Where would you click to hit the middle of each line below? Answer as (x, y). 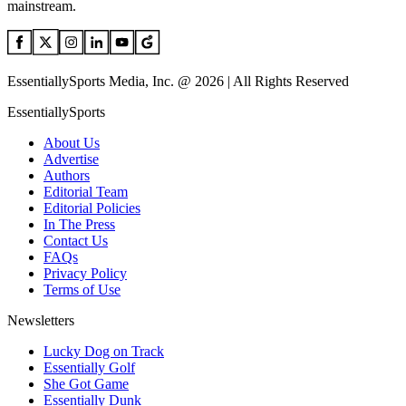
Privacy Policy (85, 274)
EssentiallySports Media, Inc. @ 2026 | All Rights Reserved (178, 82)
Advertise (71, 159)
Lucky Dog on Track (104, 352)
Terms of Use (82, 290)
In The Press (79, 225)
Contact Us (76, 241)
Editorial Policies (92, 208)
